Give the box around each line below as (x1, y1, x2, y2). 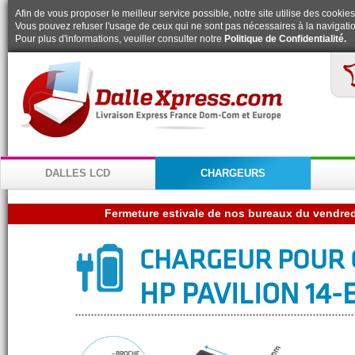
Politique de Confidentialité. (224, 33, 346, 44)
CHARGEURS (200, 167, 265, 179)
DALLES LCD (45, 167, 110, 179)
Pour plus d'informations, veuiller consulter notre (15, 33, 224, 44)
